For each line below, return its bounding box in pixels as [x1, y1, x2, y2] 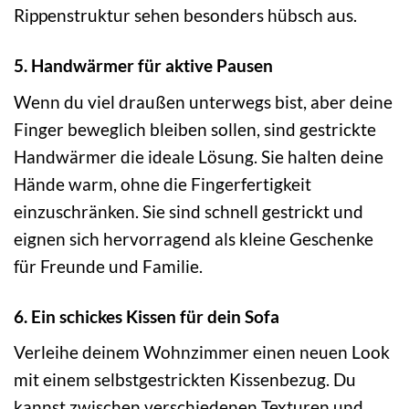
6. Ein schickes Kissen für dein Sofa [14, 305, 279, 327]
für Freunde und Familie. [14, 255, 203, 277]
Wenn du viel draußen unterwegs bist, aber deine [14, 90, 393, 112]
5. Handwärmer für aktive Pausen [14, 54, 273, 76]
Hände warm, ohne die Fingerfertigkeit [14, 173, 311, 194]
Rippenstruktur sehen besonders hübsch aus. [14, 5, 357, 26]
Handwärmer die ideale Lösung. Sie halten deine [14, 145, 383, 167]
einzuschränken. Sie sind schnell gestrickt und [14, 200, 363, 222]
